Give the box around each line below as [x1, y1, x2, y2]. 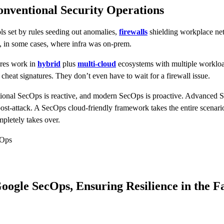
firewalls [119, 27, 147, 36]
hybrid [37, 59, 60, 68]
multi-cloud [77, 59, 116, 68]
